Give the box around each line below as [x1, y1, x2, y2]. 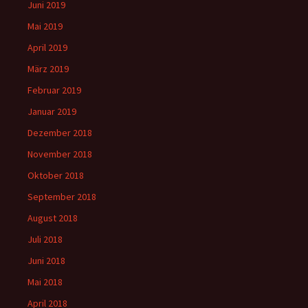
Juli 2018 [27, 233, 63, 246]
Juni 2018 [27, 254, 65, 267]
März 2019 [27, 63, 69, 76]
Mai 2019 [27, 20, 63, 33]
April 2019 [27, 41, 67, 54]
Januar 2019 [27, 105, 76, 118]
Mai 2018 [27, 276, 63, 289]
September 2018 [27, 190, 96, 203]
